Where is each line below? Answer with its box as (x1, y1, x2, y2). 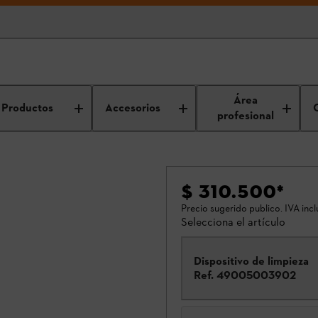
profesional (217, 108, 275, 124)
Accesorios (105, 100, 161, 116)
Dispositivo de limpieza (194, 254, 309, 268)
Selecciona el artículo (181, 215, 285, 229)
